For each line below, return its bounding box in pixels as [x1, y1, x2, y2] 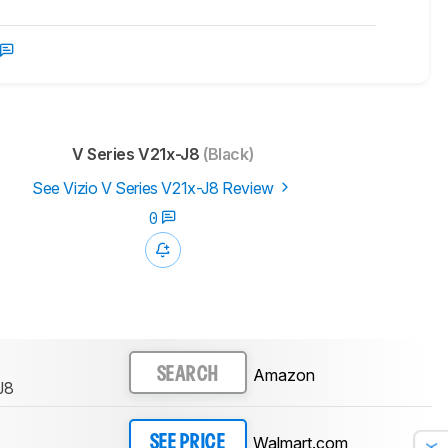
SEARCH [156, 365, 219, 384]
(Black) [199, 144, 254, 165]
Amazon [252, 364, 315, 385]
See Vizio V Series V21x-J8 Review [31, 178, 278, 199]
